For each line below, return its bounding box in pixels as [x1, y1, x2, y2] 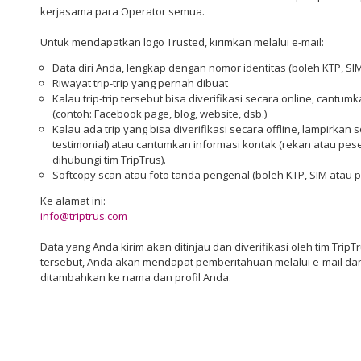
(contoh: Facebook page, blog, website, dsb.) [52, 106, 267, 121]
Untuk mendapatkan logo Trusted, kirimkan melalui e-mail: [40, 35, 324, 49]
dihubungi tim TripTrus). [52, 152, 166, 167]
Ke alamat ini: [40, 193, 106, 208]
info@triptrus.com [40, 209, 127, 223]
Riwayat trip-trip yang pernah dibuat [52, 76, 228, 90]
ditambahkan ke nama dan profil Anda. [40, 270, 231, 284]
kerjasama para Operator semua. [40, 4, 205, 19]
